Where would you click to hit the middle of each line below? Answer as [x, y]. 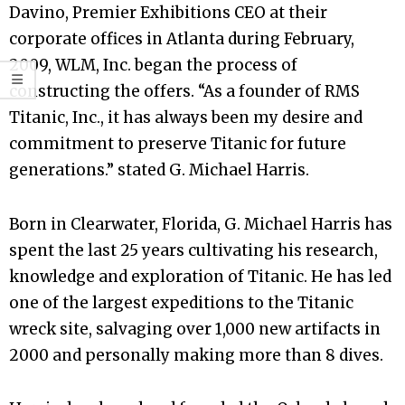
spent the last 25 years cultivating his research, [193, 250]
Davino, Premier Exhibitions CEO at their [168, 13]
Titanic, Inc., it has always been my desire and [186, 118]
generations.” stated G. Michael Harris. [159, 170]
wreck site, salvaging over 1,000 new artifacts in [195, 329]
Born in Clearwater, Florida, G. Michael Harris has [201, 224]
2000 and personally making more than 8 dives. [196, 355]
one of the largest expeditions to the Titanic [181, 302]
